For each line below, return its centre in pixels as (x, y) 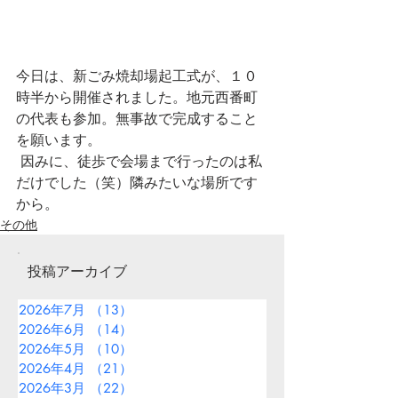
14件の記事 (167, 329)
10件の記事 (167, 349)
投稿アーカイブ (77, 271)
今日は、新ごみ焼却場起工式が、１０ (137, 76)
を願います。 (59, 140)
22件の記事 (167, 388)
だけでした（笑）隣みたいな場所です (137, 183)
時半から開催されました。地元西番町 (137, 97)
